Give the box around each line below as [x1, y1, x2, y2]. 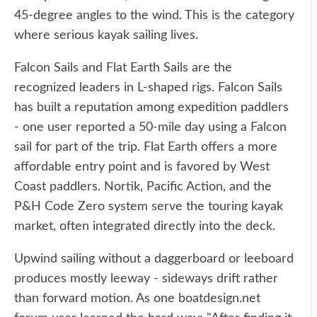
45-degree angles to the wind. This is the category [14, 9, 294, 22]
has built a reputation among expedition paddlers [14, 101, 289, 114]
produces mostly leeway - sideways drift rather [14, 272, 278, 285]
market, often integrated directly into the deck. [14, 220, 275, 233]
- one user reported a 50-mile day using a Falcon [14, 121, 287, 134]
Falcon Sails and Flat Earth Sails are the [14, 62, 232, 74]
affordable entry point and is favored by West [14, 161, 270, 173]
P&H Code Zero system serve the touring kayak [14, 200, 283, 213]
